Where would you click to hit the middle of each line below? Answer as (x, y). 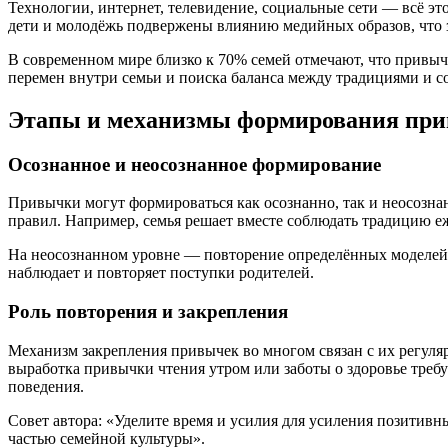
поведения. (46, 386)
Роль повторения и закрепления (148, 311)
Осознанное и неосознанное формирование (194, 164)
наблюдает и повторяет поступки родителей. (161, 273)
